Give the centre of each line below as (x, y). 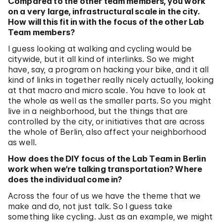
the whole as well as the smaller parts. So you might (110, 101)
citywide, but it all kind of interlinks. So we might (101, 59)
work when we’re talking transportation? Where (105, 169)
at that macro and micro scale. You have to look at (107, 90)
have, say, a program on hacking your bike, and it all (109, 70)
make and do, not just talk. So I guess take (90, 206)
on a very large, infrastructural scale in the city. (104, 12)
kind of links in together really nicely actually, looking (111, 80)
